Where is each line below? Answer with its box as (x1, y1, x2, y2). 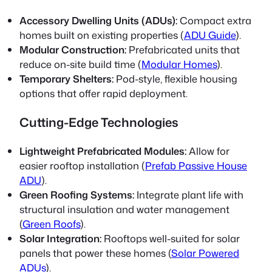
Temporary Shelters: (19, 72, 114, 86)
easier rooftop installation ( (19, 158, 145, 172)
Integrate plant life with (134, 187, 243, 202)
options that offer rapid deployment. (19, 86, 188, 101)
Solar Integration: (19, 231, 101, 245)
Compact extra (177, 13, 251, 28)
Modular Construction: (19, 42, 126, 57)
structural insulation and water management (19, 202, 229, 216)
